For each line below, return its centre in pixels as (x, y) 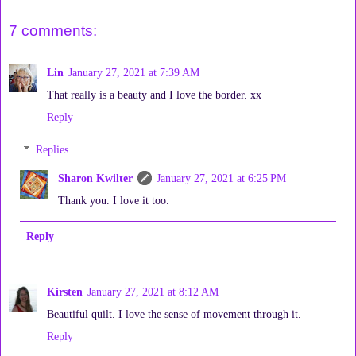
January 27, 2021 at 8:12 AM (153, 292)
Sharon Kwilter (96, 178)
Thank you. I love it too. (114, 201)
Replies (52, 150)
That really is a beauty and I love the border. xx (154, 94)
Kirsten (65, 292)
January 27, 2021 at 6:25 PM (222, 178)
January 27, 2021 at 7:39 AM (134, 72)
